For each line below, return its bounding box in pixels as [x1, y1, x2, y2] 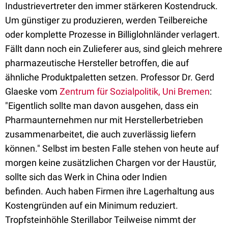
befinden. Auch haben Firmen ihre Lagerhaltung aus [5, 186, 214, 196]
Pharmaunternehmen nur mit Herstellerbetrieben [5, 115, 203, 125]
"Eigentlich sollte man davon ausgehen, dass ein [5, 100, 198, 111]
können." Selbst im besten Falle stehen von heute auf [5, 143, 219, 154]
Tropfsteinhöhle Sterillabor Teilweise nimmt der [5, 214, 196, 225]
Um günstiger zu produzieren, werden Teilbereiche [5, 15, 208, 25]
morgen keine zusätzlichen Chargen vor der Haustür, [5, 157, 216, 168]
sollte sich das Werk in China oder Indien [5, 172, 167, 182]
